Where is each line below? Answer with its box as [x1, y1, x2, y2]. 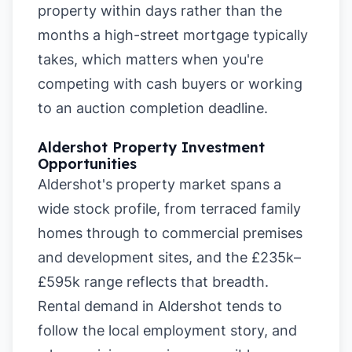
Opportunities [38, 155, 137, 173]
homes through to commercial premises [38, 225, 302, 241]
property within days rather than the [38, 2, 282, 19]
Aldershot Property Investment [38, 138, 265, 156]
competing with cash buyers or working [38, 75, 302, 92]
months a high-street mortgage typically [38, 27, 308, 43]
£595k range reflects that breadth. [38, 273, 269, 290]
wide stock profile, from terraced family [38, 200, 301, 217]
